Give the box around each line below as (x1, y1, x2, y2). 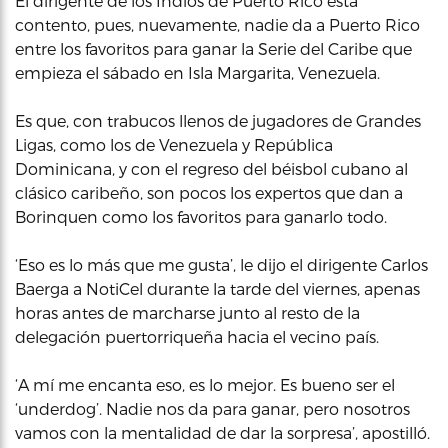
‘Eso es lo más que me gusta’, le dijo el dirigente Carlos (15, 255, 428, 274)
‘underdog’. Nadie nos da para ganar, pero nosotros (15, 399, 410, 418)
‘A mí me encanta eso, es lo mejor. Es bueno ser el (15, 375, 395, 394)
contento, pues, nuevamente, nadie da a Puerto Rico (15, 15, 420, 34)
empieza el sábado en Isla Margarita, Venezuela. (15, 63, 380, 82)
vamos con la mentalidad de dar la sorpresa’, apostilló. (15, 423, 430, 442)
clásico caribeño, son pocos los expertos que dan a (15, 183, 403, 202)
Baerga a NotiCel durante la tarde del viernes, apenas (15, 279, 420, 298)
